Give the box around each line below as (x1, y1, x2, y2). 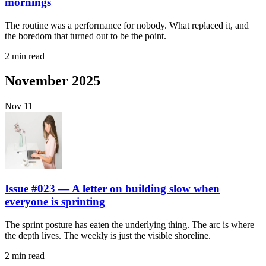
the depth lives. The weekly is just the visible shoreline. (5, 230, 211, 240)
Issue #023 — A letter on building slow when (5, 182, 220, 195)
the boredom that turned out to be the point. (5, 30, 166, 41)
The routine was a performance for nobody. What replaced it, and (5, 20, 249, 30)
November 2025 (5, 73, 100, 89)
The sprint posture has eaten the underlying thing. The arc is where (5, 219, 254, 230)
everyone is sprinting (5, 195, 105, 208)
